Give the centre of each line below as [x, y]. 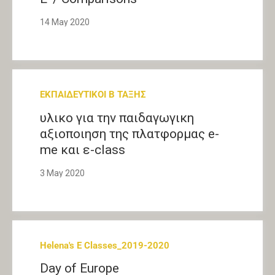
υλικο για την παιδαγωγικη [117, 118]
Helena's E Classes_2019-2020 [105, 245]
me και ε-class [83, 149]
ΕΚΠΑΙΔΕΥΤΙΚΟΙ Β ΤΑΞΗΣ [93, 95]
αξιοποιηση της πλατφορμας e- [130, 134]
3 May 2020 [62, 173]
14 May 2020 [65, 22]
